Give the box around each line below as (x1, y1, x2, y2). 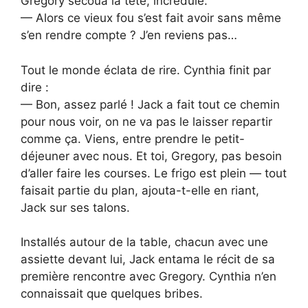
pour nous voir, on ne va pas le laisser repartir (21, 114, 272, 129)
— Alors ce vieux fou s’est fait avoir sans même (21, 11, 281, 25)
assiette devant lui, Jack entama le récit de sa (21, 252, 275, 267)
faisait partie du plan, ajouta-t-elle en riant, (21, 183, 259, 197)
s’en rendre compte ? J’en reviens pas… (21, 28, 237, 43)
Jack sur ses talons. (21, 200, 130, 214)
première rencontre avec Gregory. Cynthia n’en (21, 269, 276, 284)
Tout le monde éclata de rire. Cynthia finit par (21, 63, 271, 77)
